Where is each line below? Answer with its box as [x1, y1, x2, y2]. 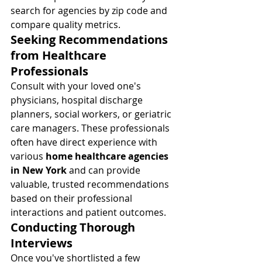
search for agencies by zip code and [11, 4, 170, 17]
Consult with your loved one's [11, 80, 143, 92]
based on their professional [11, 192, 135, 205]
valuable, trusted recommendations [11, 178, 171, 191]
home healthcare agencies [46, 150, 171, 163]
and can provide [67, 164, 143, 177]
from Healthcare [11, 47, 109, 63]
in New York [11, 164, 67, 177]
